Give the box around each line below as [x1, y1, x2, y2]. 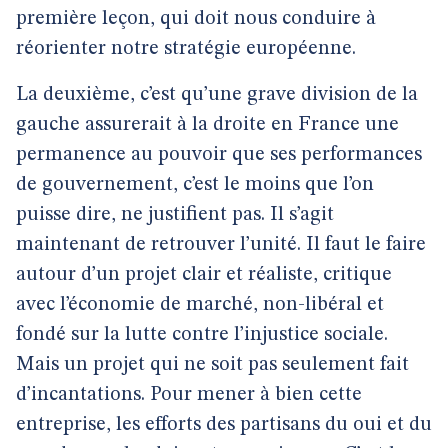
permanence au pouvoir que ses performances [16, 145, 422, 165]
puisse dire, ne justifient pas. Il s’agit [16, 205, 334, 225]
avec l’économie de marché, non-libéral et [16, 295, 384, 315]
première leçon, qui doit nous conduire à [16, 9, 376, 29]
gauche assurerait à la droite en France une [16, 115, 399, 135]
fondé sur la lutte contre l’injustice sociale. [16, 325, 388, 345]
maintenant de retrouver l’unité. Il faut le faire [16, 235, 426, 255]
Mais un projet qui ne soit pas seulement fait [16, 355, 409, 375]
